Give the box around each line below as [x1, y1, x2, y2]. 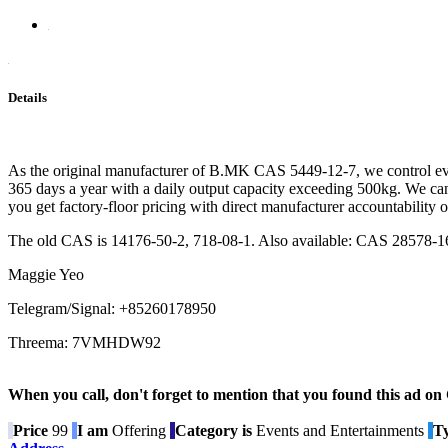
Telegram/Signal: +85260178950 [8, 300, 216, 318]
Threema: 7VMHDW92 [8, 334, 161, 352]
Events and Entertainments [252, 422, 424, 440]
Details [8, 89, 47, 105]
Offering [108, 422, 170, 440]
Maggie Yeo [8, 266, 84, 284]
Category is [175, 422, 252, 440]
